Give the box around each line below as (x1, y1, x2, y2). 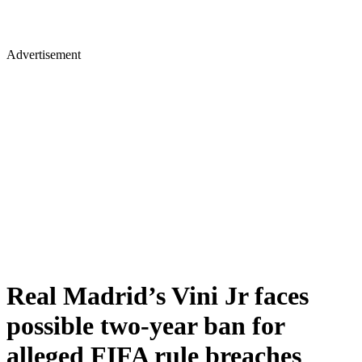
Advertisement (6, 48, 81, 61)
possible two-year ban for (6, 311, 284, 341)
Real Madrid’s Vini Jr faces (6, 281, 309, 311)
